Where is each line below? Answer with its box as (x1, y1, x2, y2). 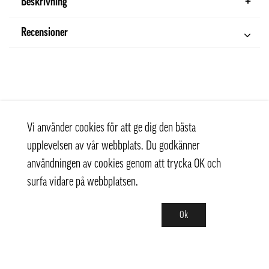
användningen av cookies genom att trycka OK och (27, 158, 221, 170)
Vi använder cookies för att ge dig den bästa (27, 122, 196, 134)
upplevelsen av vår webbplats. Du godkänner (27, 140, 200, 152)
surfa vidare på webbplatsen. (27, 176, 138, 188)
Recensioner (21, 26, 68, 38)
